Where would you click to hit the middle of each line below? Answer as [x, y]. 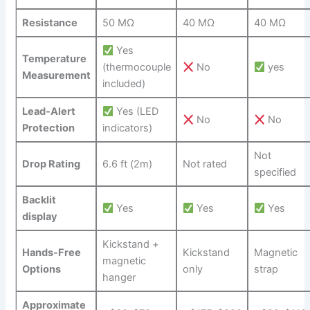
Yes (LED [136, 112]
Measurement [56, 76]
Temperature [54, 59]
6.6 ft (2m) [127, 164]
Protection [48, 128]
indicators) [127, 128]
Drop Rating [51, 164]
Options [41, 270]
